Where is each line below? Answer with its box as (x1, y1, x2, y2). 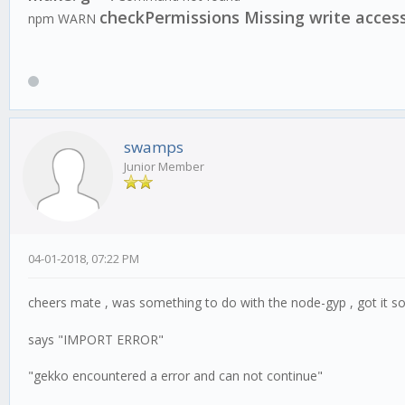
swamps (124, 136, 184, 157)
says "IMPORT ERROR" (28, 331, 164, 349)
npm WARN (28, 10, 99, 28)
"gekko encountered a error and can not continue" (28, 367, 323, 385)
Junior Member (124, 157, 204, 174)
